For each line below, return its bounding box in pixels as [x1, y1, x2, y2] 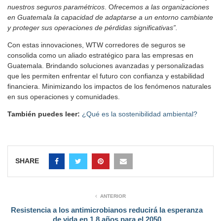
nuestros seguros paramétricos [7, 2, 105, 11]
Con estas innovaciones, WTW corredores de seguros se [7, 40, 185, 49]
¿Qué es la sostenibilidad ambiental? [82, 110, 197, 118]
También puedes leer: [7, 110, 80, 118]
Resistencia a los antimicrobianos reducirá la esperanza [11, 205, 203, 214]
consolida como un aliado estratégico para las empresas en [7, 51, 193, 59]
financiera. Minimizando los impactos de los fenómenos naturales [7, 82, 211, 90]
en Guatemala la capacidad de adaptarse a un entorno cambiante [7, 13, 213, 21]
